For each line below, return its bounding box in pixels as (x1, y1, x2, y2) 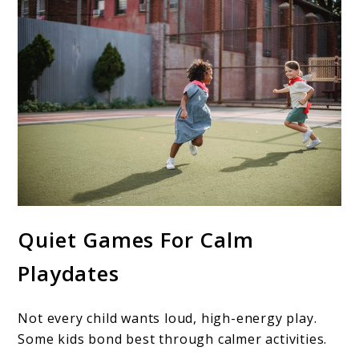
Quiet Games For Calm (18, 225, 254, 255)
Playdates (18, 259, 119, 288)
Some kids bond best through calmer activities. (18, 329, 328, 348)
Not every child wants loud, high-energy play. (18, 309, 317, 327)
